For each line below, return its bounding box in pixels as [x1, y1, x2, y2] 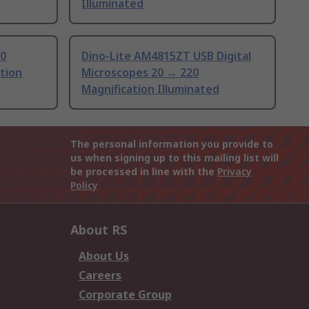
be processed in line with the [70, 165, 217, 179]
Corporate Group [79, 287, 172, 303]
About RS [70, 221, 127, 239]
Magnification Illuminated [81, 81, 219, 97]
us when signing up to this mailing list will [70, 151, 279, 165]
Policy [70, 179, 98, 192]
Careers [79, 268, 121, 283]
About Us [79, 248, 129, 264]
